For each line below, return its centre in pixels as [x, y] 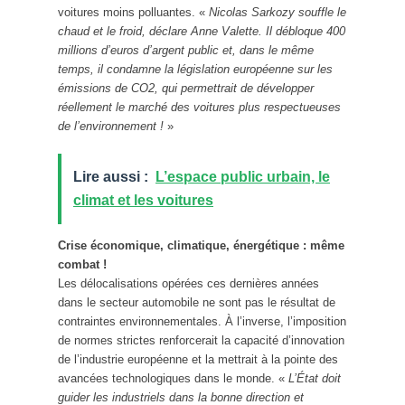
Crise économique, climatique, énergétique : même [201, 245]
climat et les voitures [143, 200]
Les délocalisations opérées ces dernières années [188, 283]
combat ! [82, 264]
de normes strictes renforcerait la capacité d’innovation [201, 340]
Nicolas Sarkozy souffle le [278, 12]
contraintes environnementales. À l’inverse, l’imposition [202, 321]
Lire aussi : [111, 176]
